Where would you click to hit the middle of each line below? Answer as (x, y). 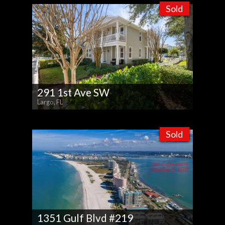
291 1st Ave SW (73, 92)
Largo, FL (50, 102)
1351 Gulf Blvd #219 (85, 218)
